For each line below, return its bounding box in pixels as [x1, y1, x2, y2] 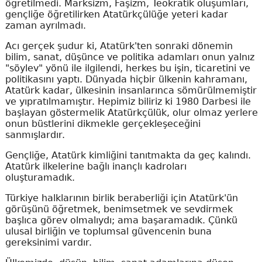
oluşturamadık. [5, 172, 78, 183]
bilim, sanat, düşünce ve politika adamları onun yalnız [5, 51, 254, 63]
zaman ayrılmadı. [5, 20, 86, 31]
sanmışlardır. [5, 129, 65, 140]
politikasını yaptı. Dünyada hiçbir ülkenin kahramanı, [5, 74, 247, 85]
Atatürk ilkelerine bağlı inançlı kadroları [5, 161, 187, 172]
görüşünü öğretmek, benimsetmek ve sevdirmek [5, 204, 233, 215]
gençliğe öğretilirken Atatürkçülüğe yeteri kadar [5, 9, 228, 20]
